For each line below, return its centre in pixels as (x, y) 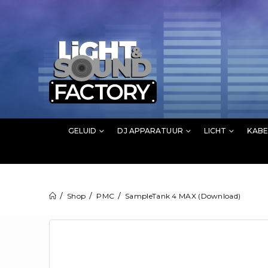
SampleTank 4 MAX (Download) (183, 196)
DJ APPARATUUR (150, 130)
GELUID (82, 130)
